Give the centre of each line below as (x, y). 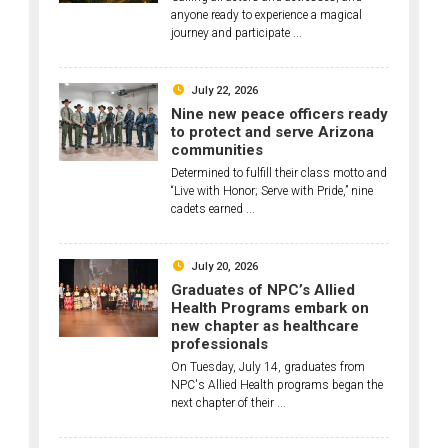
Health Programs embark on (270, 307)
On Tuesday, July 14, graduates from (268, 366)
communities (217, 149)
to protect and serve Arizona (273, 131)
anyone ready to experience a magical (267, 14)
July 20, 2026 (225, 266)
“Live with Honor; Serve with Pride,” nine (272, 190)
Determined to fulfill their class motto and (279, 172)
